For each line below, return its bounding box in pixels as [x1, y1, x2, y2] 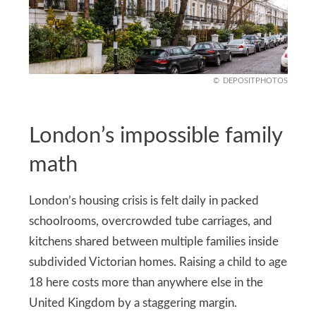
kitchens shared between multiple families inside [28, 236, 279, 248]
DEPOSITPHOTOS [222, 77, 288, 85]
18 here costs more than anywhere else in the [28, 276, 263, 288]
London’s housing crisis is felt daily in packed [28, 195, 259, 207]
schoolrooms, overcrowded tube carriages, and [28, 215, 272, 227]
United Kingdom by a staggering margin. [28, 297, 237, 309]
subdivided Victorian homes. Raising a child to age [28, 256, 287, 268]
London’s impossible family [28, 124, 282, 147]
